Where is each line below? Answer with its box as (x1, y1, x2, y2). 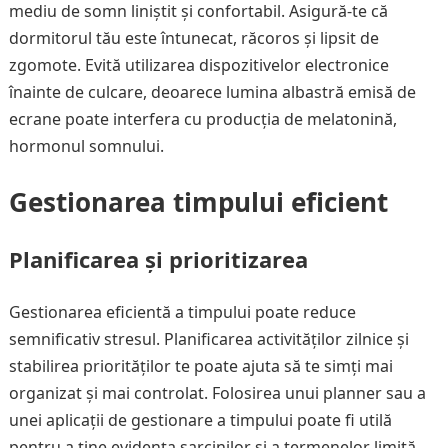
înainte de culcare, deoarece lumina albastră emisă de (8, 81, 416, 103)
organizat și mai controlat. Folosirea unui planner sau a (8, 382, 426, 404)
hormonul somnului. (8, 135, 164, 157)
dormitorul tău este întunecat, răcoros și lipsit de (8, 27, 379, 49)
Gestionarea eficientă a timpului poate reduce (8, 301, 356, 323)
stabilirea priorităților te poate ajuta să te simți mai (8, 355, 393, 377)
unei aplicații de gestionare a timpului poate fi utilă (8, 409, 392, 431)
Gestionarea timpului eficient (8, 184, 388, 220)
